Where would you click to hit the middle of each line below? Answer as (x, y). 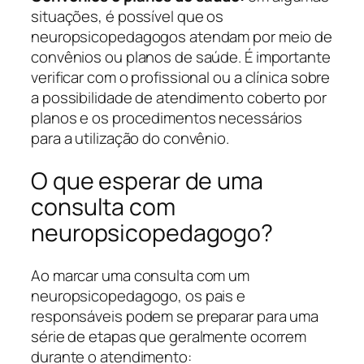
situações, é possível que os (128, 17)
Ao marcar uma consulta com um (141, 275)
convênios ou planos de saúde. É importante (181, 57)
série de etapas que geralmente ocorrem (169, 336)
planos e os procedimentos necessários (167, 118)
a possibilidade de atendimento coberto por (179, 98)
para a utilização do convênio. (130, 139)
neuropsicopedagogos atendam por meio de (182, 37)
